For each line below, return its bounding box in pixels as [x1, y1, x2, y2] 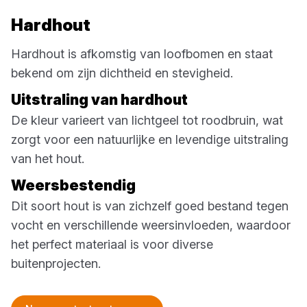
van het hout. [11, 151, 91, 166]
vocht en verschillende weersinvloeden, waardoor [11, 217, 291, 232]
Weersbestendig [11, 176, 141, 194]
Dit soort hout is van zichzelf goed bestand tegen [11, 198, 288, 213]
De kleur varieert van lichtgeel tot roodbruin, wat [11, 112, 283, 127]
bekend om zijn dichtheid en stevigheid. [11, 65, 240, 80]
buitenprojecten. [11, 256, 108, 271]
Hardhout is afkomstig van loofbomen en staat [11, 46, 273, 61]
